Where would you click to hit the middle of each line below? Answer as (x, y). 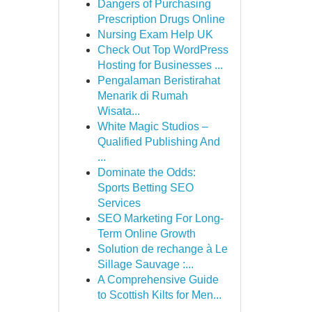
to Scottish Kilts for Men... (159, 295)
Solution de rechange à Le (162, 249)
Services (119, 203)
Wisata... (118, 111)
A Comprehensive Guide (158, 280)
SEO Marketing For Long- (160, 218)
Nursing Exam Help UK (155, 34)
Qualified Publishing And (158, 142)
